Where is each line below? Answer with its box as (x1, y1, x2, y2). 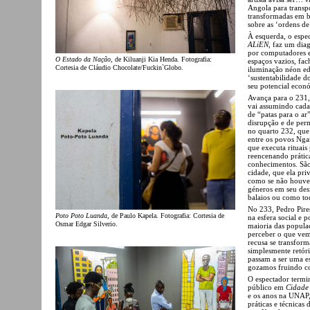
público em (248, 282, 286, 291)
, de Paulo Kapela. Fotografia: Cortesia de (107, 212, 224, 220)
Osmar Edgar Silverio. (55, 220, 118, 228)
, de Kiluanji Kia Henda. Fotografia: (111, 55, 212, 64)
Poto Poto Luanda (55, 212, 107, 220)
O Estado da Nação (55, 55, 111, 64)
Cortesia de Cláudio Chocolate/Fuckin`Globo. (55, 64, 183, 72)
